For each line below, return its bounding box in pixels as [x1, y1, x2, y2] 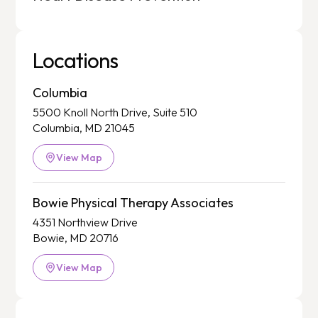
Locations [33, 47, 119, 75]
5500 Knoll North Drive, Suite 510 [33, 105, 198, 120]
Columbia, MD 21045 [33, 121, 136, 136]
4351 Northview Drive [33, 215, 138, 230]
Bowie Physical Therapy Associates [33, 194, 234, 212]
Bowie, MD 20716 [33, 231, 119, 246]
